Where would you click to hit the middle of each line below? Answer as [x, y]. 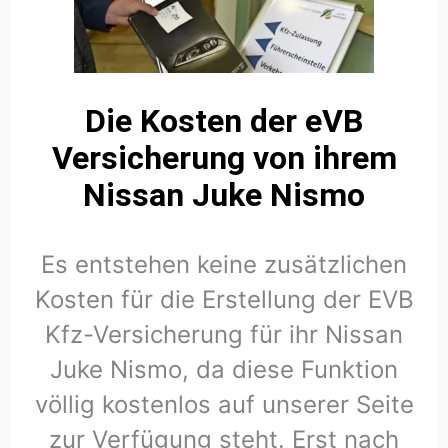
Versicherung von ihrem [224, 158]
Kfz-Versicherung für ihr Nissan [224, 335]
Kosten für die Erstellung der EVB [224, 300]
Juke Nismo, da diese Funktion [224, 370]
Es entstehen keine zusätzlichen [224, 265]
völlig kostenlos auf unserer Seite [224, 405]
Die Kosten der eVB [224, 121]
